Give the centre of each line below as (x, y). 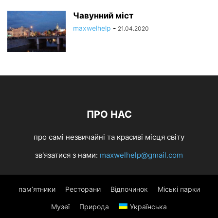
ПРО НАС (109, 114)
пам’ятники (37, 189)
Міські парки (179, 189)
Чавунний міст (103, 16)
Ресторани (83, 189)
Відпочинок (129, 189)
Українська (148, 207)
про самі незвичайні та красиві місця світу (109, 137)
